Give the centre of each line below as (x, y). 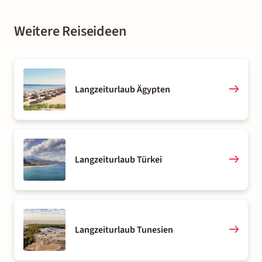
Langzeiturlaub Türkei (118, 159)
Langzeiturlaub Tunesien (124, 230)
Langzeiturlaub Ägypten (123, 89)
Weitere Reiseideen (70, 31)
